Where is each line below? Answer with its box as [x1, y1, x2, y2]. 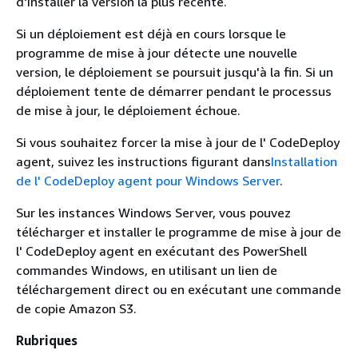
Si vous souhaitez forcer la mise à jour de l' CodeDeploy [16, 133, 340, 150]
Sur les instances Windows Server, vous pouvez [16, 204, 291, 221]
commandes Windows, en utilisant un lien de [16, 261, 277, 278]
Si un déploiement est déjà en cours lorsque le [16, 25, 286, 42]
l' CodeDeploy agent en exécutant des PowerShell [16, 242, 307, 259]
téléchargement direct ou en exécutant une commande [16, 280, 341, 297]
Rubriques [16, 332, 78, 348]
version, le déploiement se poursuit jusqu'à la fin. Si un [16, 63, 333, 80]
